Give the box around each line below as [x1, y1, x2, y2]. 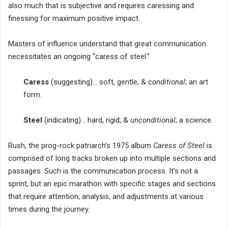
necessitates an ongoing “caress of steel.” [8, 51, 150, 61]
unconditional [130, 115, 176, 125]
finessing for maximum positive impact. [8, 13, 140, 23]
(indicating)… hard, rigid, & [42, 115, 130, 125]
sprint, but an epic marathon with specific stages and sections [8, 179, 216, 188]
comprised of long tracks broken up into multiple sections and [8, 153, 216, 163]
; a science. [176, 115, 213, 125]
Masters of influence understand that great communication [8, 39, 206, 48]
